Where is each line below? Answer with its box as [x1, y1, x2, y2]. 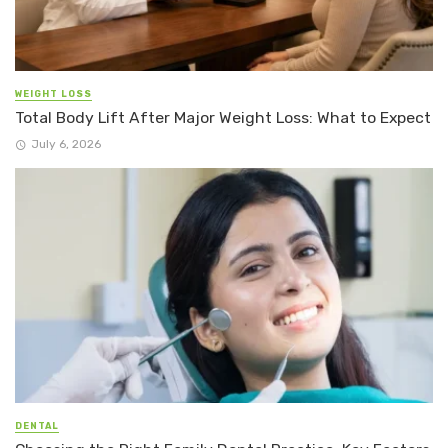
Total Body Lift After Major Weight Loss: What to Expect [15, 107, 431, 127]
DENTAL [15, 420, 59, 431]
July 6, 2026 [30, 136, 101, 151]
